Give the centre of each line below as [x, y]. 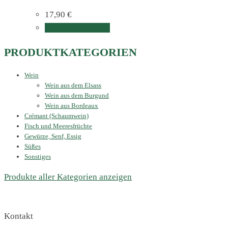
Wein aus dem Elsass [73, 85]
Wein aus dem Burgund [77, 96]
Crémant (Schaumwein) [56, 116]
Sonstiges [38, 157]
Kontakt [19, 216]
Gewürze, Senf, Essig [53, 136]
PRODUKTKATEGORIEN [70, 52]
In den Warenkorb [77, 28]
